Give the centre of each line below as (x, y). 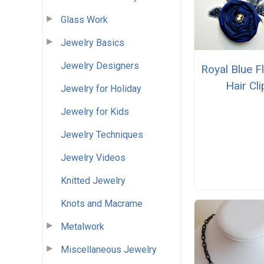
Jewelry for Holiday (101, 88)
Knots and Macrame (102, 203)
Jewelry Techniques (102, 134)
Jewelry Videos (93, 157)
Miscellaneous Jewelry (109, 249)
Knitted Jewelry (93, 180)
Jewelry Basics (93, 42)
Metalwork (82, 226)
